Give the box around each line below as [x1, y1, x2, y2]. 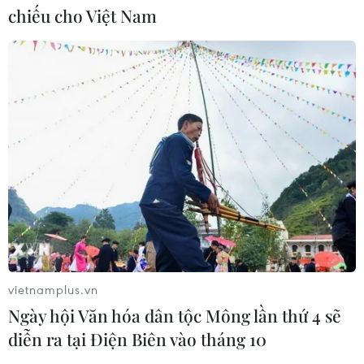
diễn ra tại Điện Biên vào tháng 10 [8, 327, 266, 350]
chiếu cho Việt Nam [8, 3, 157, 27]
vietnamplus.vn [8, 280, 98, 297]
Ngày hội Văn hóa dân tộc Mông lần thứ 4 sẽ [8, 303, 341, 327]
